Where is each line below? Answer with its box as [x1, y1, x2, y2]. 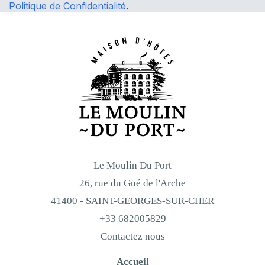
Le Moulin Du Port [93, 159, 172, 171]
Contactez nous [100, 230, 165, 242]
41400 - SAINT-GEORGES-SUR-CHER [51, 195, 214, 206]
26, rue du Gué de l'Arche [79, 177, 186, 189]
